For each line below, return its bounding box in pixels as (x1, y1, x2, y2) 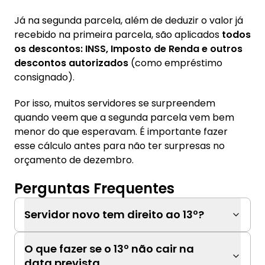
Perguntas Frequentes (14, 179, 174, 198)
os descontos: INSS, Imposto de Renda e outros (14, 42, 243, 56)
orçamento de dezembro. (14, 153, 134, 167)
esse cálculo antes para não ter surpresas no (14, 139, 225, 153)
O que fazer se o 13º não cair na (24, 241, 194, 256)
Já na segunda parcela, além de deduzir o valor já (14, 14, 243, 27)
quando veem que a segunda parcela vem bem (14, 111, 234, 124)
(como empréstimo (128, 56, 222, 70)
